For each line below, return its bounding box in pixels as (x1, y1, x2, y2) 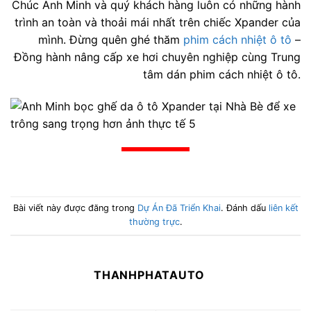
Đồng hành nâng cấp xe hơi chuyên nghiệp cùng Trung (14, 50, 301, 65)
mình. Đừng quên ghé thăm (38, 33, 183, 47)
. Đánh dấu (220, 203, 269, 214)
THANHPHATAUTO (94, 267, 205, 282)
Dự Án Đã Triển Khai (137, 203, 221, 214)
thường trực (128, 217, 180, 228)
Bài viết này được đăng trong (12, 203, 137, 214)
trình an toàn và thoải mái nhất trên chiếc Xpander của (15, 15, 301, 30)
